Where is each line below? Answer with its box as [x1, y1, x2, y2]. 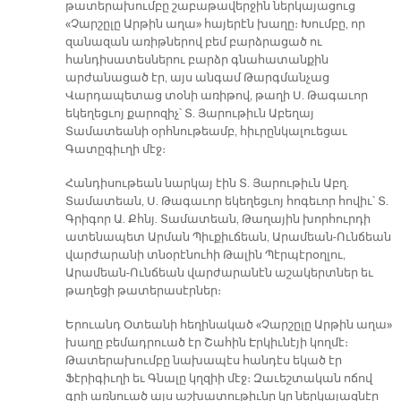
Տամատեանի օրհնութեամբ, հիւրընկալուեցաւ [64, 124, 347, 140]
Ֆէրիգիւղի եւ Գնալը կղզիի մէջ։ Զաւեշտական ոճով [64, 371, 372, 387]
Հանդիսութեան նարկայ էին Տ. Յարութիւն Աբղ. [64, 176, 349, 192]
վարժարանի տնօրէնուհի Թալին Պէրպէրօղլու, [64, 248, 346, 263]
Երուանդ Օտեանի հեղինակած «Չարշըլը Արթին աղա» [64, 318, 392, 333]
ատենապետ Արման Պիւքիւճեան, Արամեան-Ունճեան [64, 230, 391, 245]
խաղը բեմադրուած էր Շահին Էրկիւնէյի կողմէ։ [64, 336, 348, 351]
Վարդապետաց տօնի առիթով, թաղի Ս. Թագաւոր [64, 89, 368, 104]
